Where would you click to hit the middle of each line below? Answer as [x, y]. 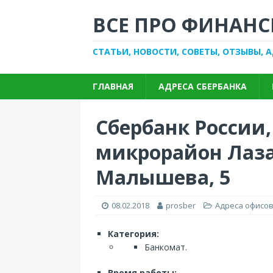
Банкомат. [166, 247]
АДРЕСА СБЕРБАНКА [203, 86]
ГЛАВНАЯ [113, 86]
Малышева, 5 [163, 177]
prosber [181, 205]
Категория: [133, 234]
